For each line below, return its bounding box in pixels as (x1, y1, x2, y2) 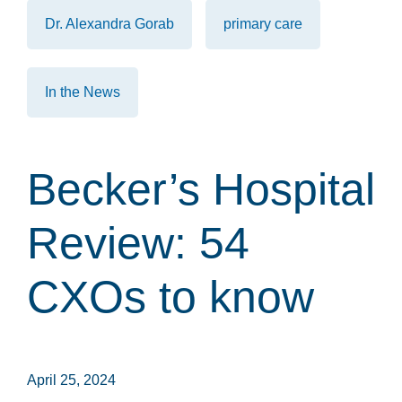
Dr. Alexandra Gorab (45, 15, 174, 31)
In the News (45, 83, 120, 100)
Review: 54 (27, 217, 249, 268)
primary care (223, 15, 302, 31)
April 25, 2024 (27, 371, 116, 388)
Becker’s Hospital (27, 163, 375, 214)
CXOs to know (27, 271, 314, 322)
